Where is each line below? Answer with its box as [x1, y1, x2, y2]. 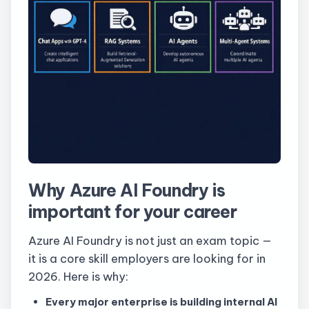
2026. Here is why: [28, 268, 128, 283]
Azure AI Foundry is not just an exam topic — [28, 232, 272, 248]
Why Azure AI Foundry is [28, 179, 226, 202]
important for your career [28, 201, 237, 223]
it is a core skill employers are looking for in [28, 250, 266, 266]
